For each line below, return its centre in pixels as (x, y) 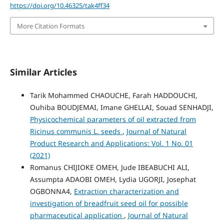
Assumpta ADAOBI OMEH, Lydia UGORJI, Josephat (113, 179)
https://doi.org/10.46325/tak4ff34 (59, 6)
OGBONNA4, (52, 191)
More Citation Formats (50, 26)
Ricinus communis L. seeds (76, 131)
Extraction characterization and (126, 191)
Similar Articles (43, 72)
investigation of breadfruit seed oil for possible (109, 203)
